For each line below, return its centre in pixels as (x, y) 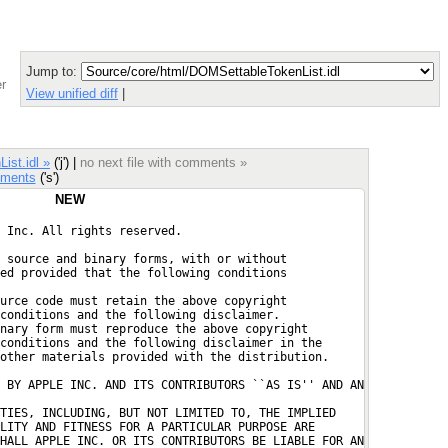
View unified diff (72, 93)
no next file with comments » (163, 162)
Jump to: (53, 71)
